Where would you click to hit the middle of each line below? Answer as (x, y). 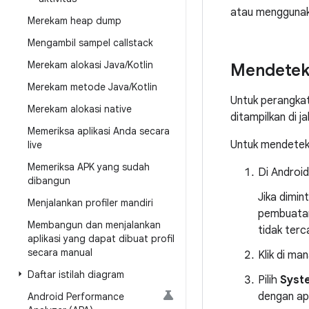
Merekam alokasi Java (76, 65)
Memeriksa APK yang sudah (89, 167)
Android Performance (76, 297)
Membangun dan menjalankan (94, 225)
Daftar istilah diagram (76, 275)
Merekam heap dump (74, 21)
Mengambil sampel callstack (90, 43)
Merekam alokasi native (80, 109)
